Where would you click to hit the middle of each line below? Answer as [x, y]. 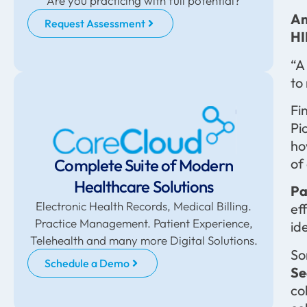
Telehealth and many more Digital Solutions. [144, 240]
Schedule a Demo [87, 263]
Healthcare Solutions [144, 186]
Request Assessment [95, 23]
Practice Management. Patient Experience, [144, 223]
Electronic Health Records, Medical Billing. [144, 206]
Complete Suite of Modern [144, 165]
